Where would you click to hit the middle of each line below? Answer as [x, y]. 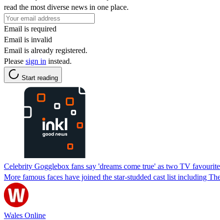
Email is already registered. [46, 50]
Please [15, 61]
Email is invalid [28, 39]
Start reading [40, 78]
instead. [59, 61]
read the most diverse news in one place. [66, 7]
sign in [36, 61]
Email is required [30, 28]
